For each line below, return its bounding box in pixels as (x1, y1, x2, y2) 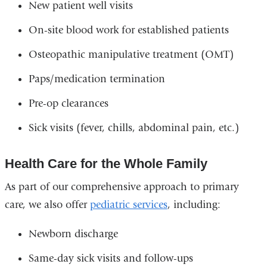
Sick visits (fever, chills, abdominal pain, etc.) (28, 121, 239, 134)
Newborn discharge (28, 228, 118, 241)
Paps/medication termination (28, 72, 165, 85)
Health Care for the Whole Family (4, 156, 207, 172)
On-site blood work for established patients (28, 23, 229, 36)
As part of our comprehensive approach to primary (4, 181, 239, 194)
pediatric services (89, 198, 167, 212)
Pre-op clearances (28, 97, 108, 110)
